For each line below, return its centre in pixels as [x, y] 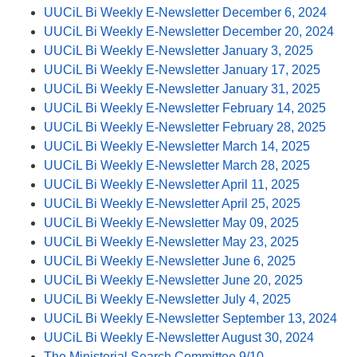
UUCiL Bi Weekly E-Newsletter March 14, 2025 [177, 146]
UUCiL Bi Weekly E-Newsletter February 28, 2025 [185, 127]
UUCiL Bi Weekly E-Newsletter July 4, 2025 [167, 299]
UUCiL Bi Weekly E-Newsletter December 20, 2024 [189, 31]
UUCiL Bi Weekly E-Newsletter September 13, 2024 [190, 318]
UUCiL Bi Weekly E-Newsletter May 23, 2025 [171, 241]
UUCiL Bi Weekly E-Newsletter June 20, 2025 [173, 280]
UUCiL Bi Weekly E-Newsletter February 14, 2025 [185, 108]
